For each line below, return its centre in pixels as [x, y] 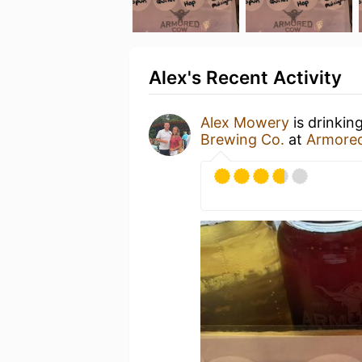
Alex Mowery [245, 122]
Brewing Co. [242, 139]
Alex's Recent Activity [245, 77]
